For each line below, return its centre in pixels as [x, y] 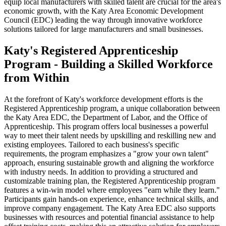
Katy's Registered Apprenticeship [91, 50]
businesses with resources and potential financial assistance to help [109, 217]
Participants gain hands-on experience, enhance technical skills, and [111, 199]
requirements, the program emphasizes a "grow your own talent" [106, 153]
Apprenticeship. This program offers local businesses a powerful [106, 126]
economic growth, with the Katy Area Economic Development [104, 11]
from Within [37, 77]
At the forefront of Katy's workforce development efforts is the [103, 99]
